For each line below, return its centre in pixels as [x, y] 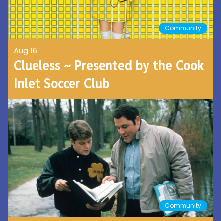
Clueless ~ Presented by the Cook [109, 65]
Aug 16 [25, 51]
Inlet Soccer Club [61, 84]
